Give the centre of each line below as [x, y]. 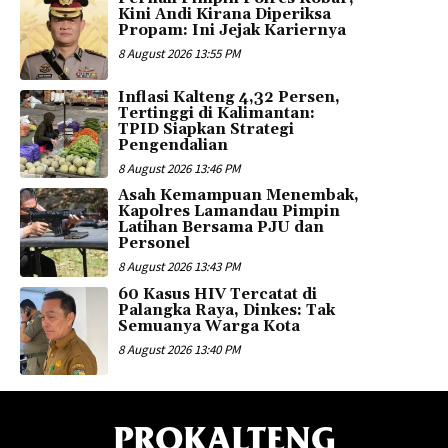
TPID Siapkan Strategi [206, 129]
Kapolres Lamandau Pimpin [229, 212]
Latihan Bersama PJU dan [221, 228]
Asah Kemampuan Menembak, [239, 196]
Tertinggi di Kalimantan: [217, 113]
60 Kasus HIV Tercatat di [218, 294]
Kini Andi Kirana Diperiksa [225, 15]
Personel [154, 244]
